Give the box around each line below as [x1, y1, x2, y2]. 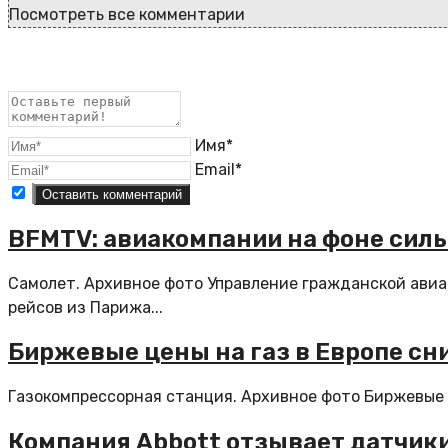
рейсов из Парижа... [8, 297, 163, 317]
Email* [195, 159, 242, 179]
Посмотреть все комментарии [9, 4, 245, 24]
